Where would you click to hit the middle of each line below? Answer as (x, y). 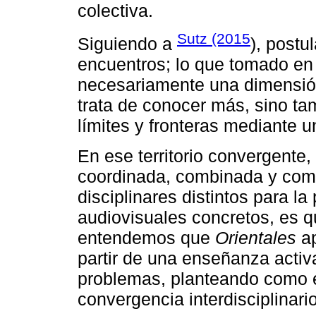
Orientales (256, 237)
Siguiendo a (127, 44)
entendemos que (146, 237)
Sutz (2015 (214, 39)
